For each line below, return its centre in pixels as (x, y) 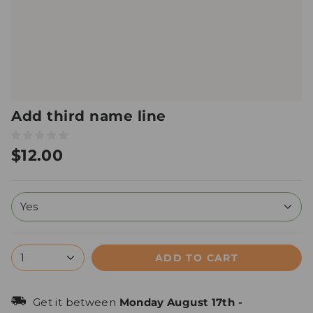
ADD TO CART (197, 257)
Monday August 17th (177, 302)
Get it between (76, 302)
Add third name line (89, 116)
